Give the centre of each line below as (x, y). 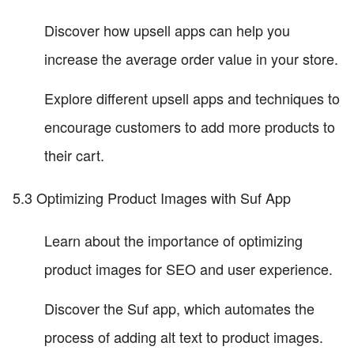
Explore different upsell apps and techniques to (192, 98)
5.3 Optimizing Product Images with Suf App (152, 197)
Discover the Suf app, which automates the (179, 308)
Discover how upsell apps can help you (167, 30)
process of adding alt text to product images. (184, 336)
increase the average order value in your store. (191, 58)
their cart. (74, 154)
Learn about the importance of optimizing (173, 240)
